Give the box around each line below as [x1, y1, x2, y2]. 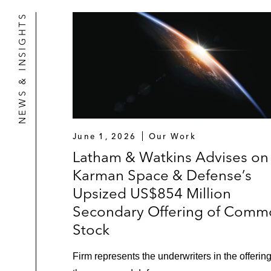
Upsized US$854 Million [73, 184, 231, 203]
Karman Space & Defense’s [73, 166, 252, 184]
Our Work [148, 131, 197, 142]
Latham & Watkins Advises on [73, 148, 269, 166]
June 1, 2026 [73, 131, 137, 142]
